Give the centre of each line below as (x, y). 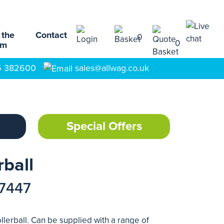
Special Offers (104, 126)
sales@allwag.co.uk (112, 68)
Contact (51, 35)
